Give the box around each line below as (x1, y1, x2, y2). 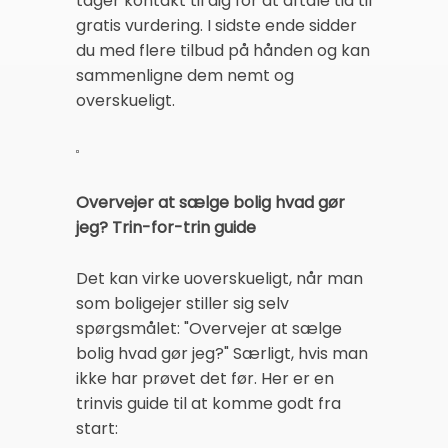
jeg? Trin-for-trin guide (76, 215, 256, 239)
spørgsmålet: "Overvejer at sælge (76, 316, 342, 340)
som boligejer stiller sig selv (76, 291, 289, 315)
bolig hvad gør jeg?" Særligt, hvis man (76, 341, 368, 365)
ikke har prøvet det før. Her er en (76, 366, 334, 390)
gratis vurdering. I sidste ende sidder (76, 14, 357, 38)
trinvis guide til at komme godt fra (76, 391, 341, 415)
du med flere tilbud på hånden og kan (76, 39, 370, 63)
